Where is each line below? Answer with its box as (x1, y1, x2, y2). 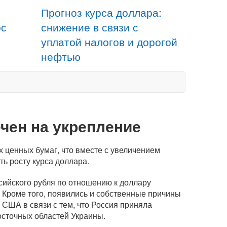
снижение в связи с (41, 19, 138, 34)
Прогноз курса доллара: (41, 5, 162, 20)
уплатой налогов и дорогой (41, 34, 177, 49)
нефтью (41, 49, 81, 64)
